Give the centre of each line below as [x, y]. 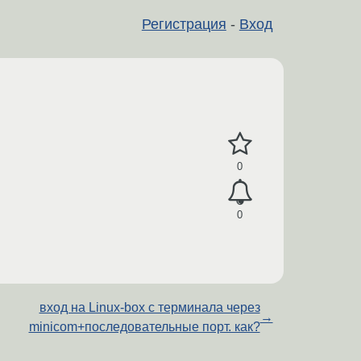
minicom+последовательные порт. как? [144, 326]
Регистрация [184, 24]
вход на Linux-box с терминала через [149, 307]
